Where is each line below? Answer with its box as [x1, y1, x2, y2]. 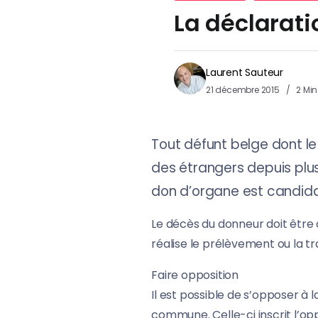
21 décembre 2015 [206, 84, 282, 97]
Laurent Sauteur [206, 65, 283, 80]
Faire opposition [151, 267, 238, 284]
